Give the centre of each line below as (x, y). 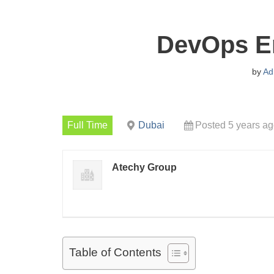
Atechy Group (144, 167)
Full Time (87, 125)
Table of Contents (115, 253)
